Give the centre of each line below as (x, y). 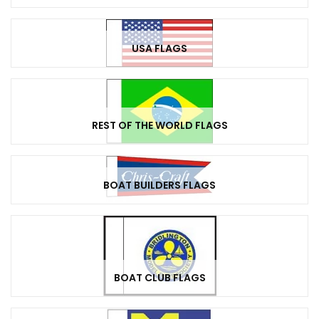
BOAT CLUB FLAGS (159, 278)
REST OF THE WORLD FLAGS (159, 126)
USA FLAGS (159, 49)
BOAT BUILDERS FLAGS (159, 185)
